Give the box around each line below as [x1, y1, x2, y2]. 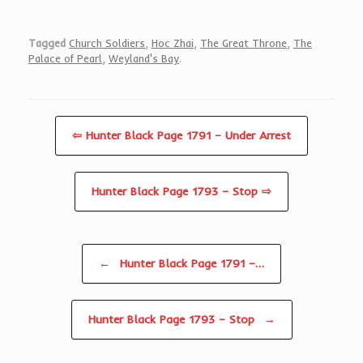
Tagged [28, 36, 66, 50]
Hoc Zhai [152, 36, 194, 50]
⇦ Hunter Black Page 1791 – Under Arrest [72, 128, 291, 143]
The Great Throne [200, 36, 287, 50]
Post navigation [28, 246, 88, 258]
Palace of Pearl [28, 52, 102, 66]
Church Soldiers [69, 36, 145, 50]
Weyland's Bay [109, 52, 179, 66]
